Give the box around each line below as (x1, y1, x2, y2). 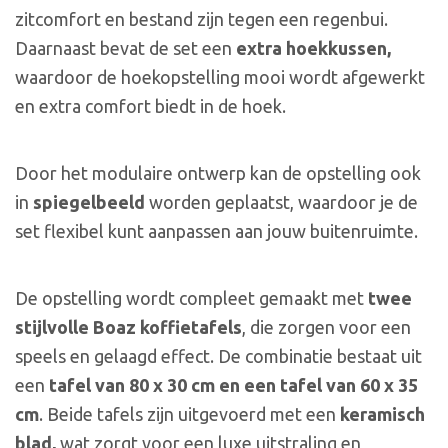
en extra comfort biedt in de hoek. (15, 95, 286, 116)
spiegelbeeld (29, 192, 149, 213)
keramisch (340, 404, 425, 425)
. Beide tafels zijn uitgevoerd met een (39, 404, 340, 425)
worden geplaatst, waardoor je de (149, 192, 418, 213)
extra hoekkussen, (232, 37, 391, 58)
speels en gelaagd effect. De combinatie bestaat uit (15, 346, 422, 367)
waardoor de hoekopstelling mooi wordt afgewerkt (15, 66, 425, 87)
